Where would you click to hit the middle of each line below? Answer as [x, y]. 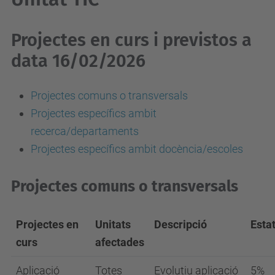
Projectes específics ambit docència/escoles [137, 149]
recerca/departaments [85, 131]
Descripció [180, 224]
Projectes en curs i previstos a [131, 40]
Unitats [113, 224]
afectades [120, 242]
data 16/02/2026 [78, 61]
